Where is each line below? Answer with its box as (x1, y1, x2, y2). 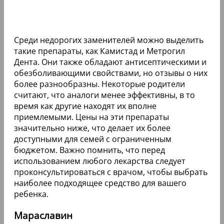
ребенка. (14, 188, 48, 199)
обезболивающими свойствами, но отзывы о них (14, 67, 207, 78)
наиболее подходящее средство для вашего (14, 177, 186, 188)
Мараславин (14, 208, 72, 221)
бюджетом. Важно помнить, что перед (14, 144, 165, 155)
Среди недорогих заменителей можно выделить (14, 34, 203, 45)
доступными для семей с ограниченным (14, 133, 171, 144)
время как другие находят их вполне (14, 100, 156, 111)
